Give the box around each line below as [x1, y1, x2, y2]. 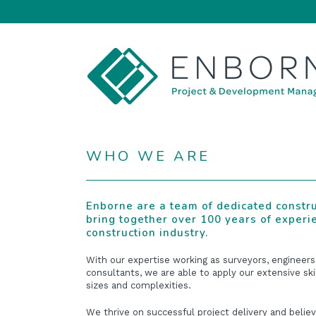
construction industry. [86, 226, 208, 240]
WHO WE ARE [86, 147, 210, 166]
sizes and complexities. [86, 280, 191, 291]
